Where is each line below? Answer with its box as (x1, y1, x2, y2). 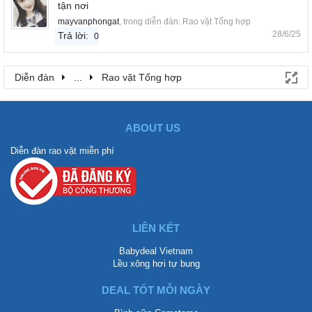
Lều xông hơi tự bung (112, 258, 200, 270)
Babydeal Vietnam (119, 246, 193, 257)
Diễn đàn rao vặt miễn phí (10, 146, 114, 157)
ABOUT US (125, 122, 180, 134)
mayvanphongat (58, 17, 119, 27)
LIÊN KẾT (132, 222, 180, 235)
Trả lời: (58, 30, 88, 42)
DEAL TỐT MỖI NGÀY (102, 284, 210, 297)
